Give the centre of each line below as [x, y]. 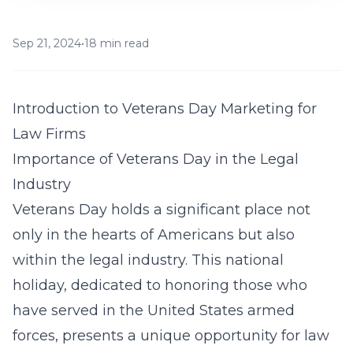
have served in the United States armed [154, 310]
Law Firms [49, 134]
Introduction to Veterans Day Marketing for [165, 109]
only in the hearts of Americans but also [154, 235]
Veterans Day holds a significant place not [162, 210]
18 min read [117, 43]
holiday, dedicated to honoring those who [160, 285]
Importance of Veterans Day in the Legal [156, 159]
